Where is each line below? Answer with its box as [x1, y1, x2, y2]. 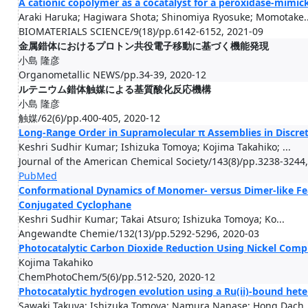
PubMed [19, 169, 57, 182]
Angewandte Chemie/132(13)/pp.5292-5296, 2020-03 [19, 227, 259, 240]
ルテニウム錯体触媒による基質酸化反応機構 [19, 82, 211, 96]
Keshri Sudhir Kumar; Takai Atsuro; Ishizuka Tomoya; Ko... [19, 212, 285, 225]
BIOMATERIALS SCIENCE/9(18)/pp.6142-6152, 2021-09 [19, 25, 263, 38]
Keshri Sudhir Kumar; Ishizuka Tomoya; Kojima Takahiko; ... [19, 140, 291, 153]
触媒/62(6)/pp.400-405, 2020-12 [19, 111, 160, 124]
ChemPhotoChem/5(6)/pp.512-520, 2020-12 [19, 270, 215, 283]
